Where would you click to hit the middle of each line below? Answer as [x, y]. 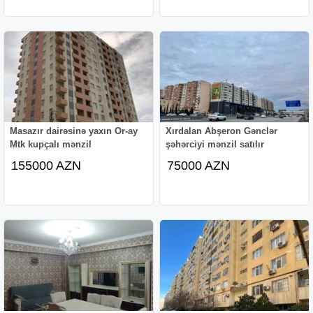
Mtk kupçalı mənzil [51, 144]
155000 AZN [46, 165]
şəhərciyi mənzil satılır [215, 144]
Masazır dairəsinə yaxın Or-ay [74, 131]
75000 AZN [199, 165]
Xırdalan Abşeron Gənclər [222, 131]
